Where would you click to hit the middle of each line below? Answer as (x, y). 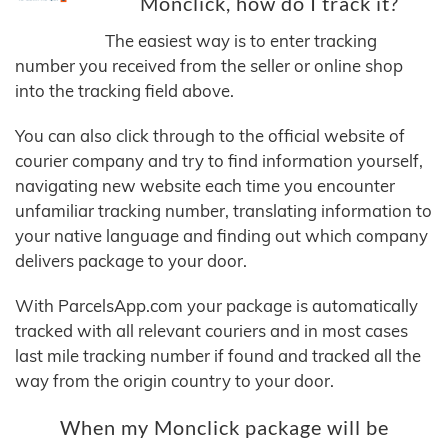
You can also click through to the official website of (210, 136)
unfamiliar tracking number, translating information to (223, 211)
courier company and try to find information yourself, (219, 161)
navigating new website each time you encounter (205, 186)
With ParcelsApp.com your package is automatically (216, 306)
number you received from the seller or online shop (209, 66)
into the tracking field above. (124, 91)
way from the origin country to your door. (174, 381)
